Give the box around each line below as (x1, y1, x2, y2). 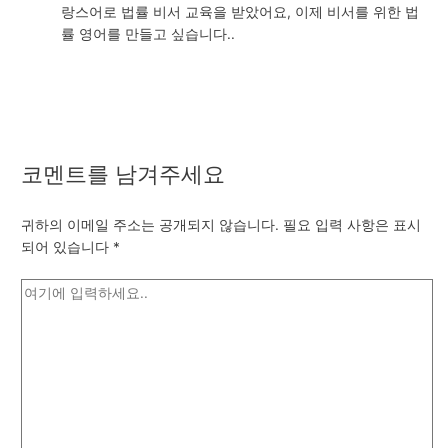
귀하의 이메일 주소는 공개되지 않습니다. (21, 217, 280, 234)
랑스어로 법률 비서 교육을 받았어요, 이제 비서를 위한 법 (61, 4, 420, 21)
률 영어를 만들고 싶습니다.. (61, 26, 236, 43)
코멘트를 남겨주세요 (21, 161, 226, 188)
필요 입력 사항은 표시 (283, 217, 422, 234)
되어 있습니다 (21, 239, 114, 256)
